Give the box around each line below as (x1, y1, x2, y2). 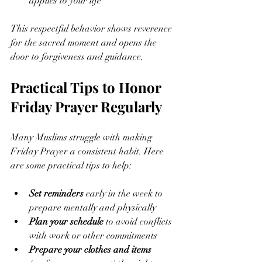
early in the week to (84, 187, 165, 199)
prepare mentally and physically (29, 201, 156, 213)
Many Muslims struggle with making (11, 131, 154, 143)
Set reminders (29, 187, 84, 199)
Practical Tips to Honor (11, 77, 164, 96)
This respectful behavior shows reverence (11, 22, 174, 35)
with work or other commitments (29, 229, 157, 242)
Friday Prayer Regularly (11, 96, 162, 116)
